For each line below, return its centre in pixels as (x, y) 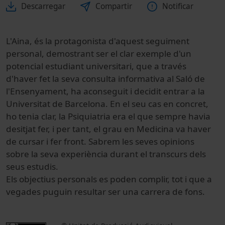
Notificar (178, 6)
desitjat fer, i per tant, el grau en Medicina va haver (108, 129)
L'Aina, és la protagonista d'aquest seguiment (98, 41)
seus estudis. (32, 166)
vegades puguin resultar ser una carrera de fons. (105, 192)
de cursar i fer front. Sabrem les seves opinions (100, 141)
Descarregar (43, 6)
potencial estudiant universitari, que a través (96, 66)
